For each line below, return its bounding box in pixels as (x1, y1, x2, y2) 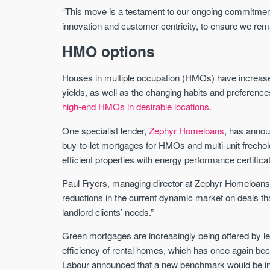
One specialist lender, (62, 124, 149, 137)
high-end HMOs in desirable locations (62, 100, 210, 113)
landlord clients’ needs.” (62, 205, 154, 218)
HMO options (62, 40, 155, 63)
